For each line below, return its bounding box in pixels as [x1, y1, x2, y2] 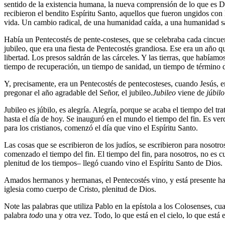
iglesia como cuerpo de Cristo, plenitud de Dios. [4, 185, 156, 194]
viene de [176, 88, 206, 97]
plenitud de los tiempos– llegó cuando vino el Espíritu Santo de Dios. [4, 159, 222, 168]
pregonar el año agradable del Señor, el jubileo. [4, 88, 153, 97]
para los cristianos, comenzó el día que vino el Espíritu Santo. [4, 124, 198, 133]
